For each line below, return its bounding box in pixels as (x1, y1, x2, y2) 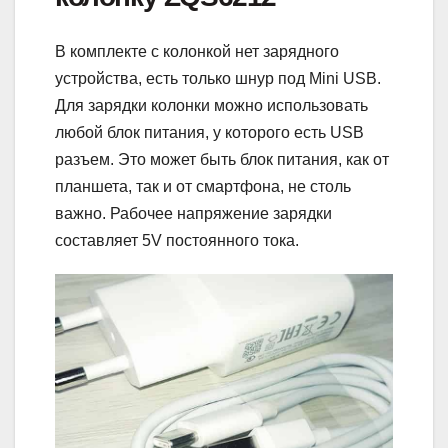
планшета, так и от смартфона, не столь (55, 177, 351, 195)
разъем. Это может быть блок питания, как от (55, 150, 389, 168)
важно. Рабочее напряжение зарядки (55, 204, 332, 222)
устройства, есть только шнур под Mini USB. (55, 69, 381, 87)
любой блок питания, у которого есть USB (55, 123, 364, 141)
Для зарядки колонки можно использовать (55, 96, 368, 114)
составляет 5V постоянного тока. (55, 231, 299, 249)
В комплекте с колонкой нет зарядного (55, 42, 339, 60)
